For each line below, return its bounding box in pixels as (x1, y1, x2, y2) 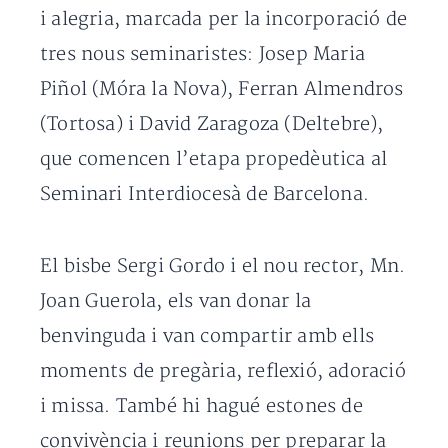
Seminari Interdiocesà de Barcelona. (40, 183, 370, 206)
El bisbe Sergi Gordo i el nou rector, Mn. (40, 255, 406, 278)
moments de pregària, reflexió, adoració (40, 360, 406, 383)
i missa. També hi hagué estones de (40, 395, 363, 418)
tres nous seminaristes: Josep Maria (40, 43, 366, 66)
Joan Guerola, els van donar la (40, 290, 311, 313)
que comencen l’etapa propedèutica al (40, 148, 388, 171)
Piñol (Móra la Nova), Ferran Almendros (40, 78, 404, 101)
